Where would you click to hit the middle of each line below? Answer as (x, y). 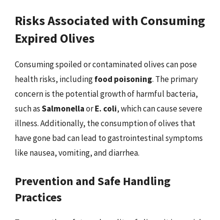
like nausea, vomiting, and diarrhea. (77, 153)
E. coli (106, 109)
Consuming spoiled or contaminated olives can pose (106, 64)
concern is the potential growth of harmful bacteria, (106, 94)
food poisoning (123, 79)
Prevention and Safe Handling (93, 181)
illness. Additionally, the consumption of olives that (105, 123)
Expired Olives (55, 38)
